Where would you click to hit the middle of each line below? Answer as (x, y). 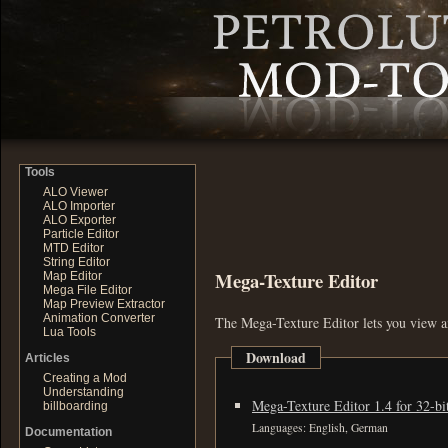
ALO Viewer (75, 192)
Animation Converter (99, 318)
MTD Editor (73, 248)
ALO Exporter (79, 220)
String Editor (76, 262)
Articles (47, 358)
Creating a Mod (85, 378)
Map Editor (72, 276)
